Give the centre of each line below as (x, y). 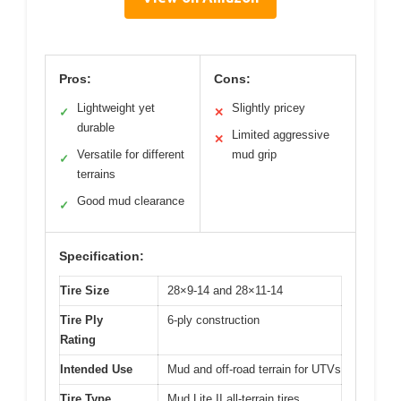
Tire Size (85, 290)
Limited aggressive (281, 134)
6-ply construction (213, 320)
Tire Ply (81, 320)
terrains (96, 174)
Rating (78, 339)
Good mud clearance (131, 200)
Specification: (102, 256)
